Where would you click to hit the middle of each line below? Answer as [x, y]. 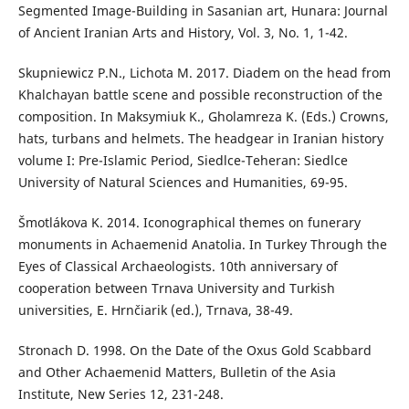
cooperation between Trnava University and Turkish [176, 288]
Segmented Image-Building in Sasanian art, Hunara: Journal [203, 11]
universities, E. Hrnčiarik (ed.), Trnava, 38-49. [155, 310]
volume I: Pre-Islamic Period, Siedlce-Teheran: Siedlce [183, 161]
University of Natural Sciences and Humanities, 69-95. [183, 183]
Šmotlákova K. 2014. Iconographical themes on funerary [189, 223]
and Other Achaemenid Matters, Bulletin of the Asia [177, 372]
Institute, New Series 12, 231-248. [121, 394]
